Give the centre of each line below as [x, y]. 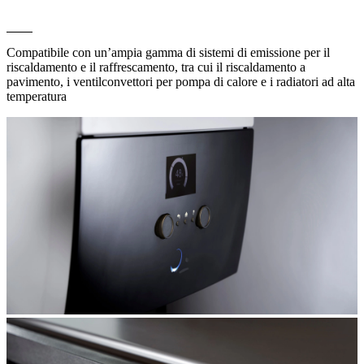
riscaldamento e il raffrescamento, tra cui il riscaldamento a [156, 67]
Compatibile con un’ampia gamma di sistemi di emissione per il [168, 52]
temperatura [37, 96]
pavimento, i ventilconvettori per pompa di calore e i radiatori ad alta [181, 81]
